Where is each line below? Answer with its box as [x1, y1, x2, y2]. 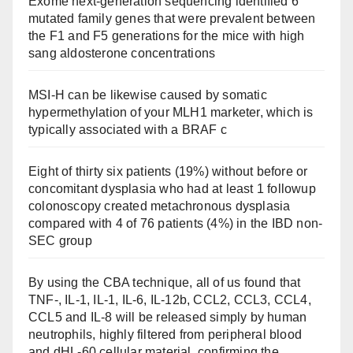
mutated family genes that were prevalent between [28, 12, 316, 26]
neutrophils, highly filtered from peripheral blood [28, 328, 303, 342]
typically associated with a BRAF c [28, 123, 227, 137]
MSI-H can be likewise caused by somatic [28, 88, 267, 102]
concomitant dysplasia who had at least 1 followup [28, 182, 316, 196]
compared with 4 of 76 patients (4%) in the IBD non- [28, 217, 323, 231]
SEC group [28, 234, 92, 248]
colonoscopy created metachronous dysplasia [28, 199, 291, 214]
